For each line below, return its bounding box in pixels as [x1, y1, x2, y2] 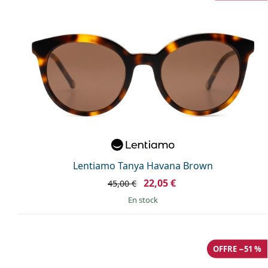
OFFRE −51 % [213, 243, 261, 254]
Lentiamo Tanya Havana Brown [73, 159, 213, 172]
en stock [132, 194, 158, 205]
